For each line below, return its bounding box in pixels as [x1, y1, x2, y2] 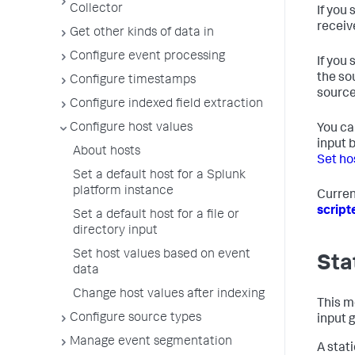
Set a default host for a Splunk [73, 170, 246, 182]
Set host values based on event [73, 249, 250, 261]
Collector [70, 3, 123, 16]
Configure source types [70, 312, 201, 325]
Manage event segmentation [70, 336, 232, 349]
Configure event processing [70, 51, 225, 63]
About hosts [73, 146, 140, 158]
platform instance [73, 185, 174, 198]
